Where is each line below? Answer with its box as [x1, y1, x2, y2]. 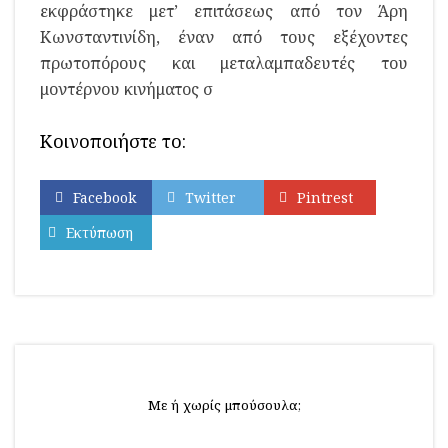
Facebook [73, 188, 136, 207]
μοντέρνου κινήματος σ [40, 78, 213, 100]
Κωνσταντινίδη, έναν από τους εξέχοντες [40, 26, 408, 48]
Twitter [185, 188, 236, 207]
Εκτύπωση [66, 223, 133, 242]
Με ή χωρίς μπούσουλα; [147, 396, 301, 414]
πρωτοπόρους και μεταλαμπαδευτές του [40, 52, 408, 74]
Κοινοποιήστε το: [40, 129, 186, 153]
